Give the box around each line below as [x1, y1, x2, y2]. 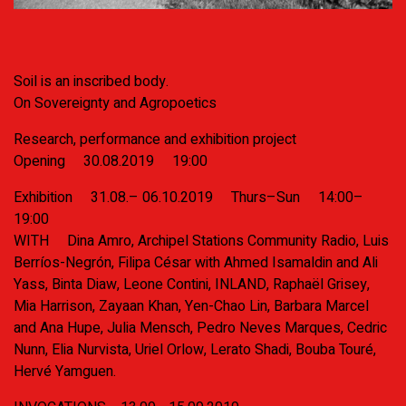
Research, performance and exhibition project [14, 129, 296, 151]
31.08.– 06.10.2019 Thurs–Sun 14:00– [72, 187, 363, 209]
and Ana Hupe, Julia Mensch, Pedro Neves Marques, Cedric [14, 317, 387, 340]
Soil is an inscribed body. [14, 71, 169, 93]
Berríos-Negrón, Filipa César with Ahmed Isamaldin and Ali [14, 252, 378, 275]
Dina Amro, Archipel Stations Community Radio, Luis [67, 230, 389, 253]
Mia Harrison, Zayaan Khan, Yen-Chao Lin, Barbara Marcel [14, 295, 369, 318]
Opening [14, 150, 69, 173]
